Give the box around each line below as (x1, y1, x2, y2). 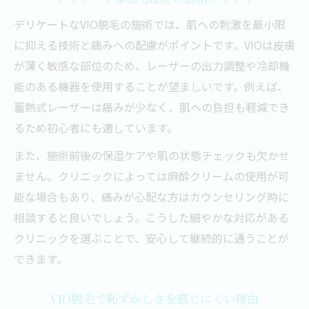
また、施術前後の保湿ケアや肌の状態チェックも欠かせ (14, 147, 290, 163)
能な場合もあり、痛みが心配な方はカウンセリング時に (14, 188, 289, 205)
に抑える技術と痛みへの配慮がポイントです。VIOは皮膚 (14, 37, 295, 53)
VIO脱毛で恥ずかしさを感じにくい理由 (50, 290, 259, 306)
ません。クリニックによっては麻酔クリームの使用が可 (14, 168, 289, 184)
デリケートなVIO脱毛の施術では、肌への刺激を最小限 (14, 16, 286, 32)
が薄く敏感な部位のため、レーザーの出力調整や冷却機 (14, 57, 290, 74)
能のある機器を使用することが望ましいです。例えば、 (14, 78, 288, 94)
